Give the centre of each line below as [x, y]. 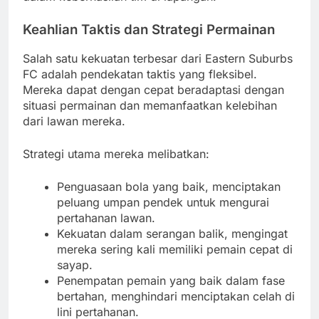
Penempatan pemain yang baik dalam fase [171, 281]
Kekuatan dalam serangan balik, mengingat [172, 234]
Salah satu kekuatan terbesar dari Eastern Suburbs [158, 59]
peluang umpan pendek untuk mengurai [163, 203]
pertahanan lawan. [106, 218]
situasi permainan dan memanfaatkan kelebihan [150, 106]
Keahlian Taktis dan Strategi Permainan [149, 29]
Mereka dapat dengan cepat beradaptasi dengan [153, 90]
